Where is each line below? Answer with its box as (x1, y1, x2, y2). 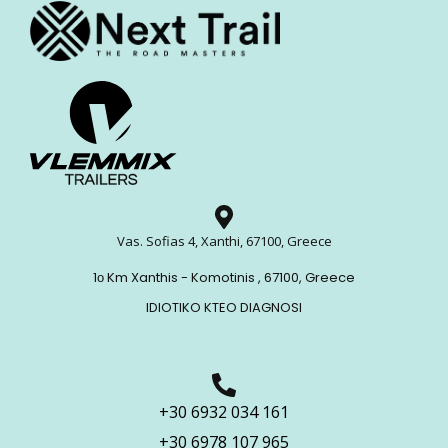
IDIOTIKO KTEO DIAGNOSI (146, 297, 302, 317)
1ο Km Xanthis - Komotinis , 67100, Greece (93, 267, 355, 287)
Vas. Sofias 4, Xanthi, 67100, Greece (116, 231, 332, 250)
